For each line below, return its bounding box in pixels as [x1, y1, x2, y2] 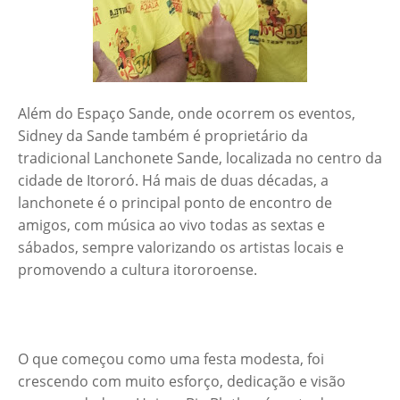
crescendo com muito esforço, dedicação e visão [18, 371, 346, 392]
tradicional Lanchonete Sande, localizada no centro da [18, 148, 382, 169]
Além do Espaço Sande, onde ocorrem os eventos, [18, 104, 355, 124]
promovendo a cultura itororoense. [18, 260, 257, 280]
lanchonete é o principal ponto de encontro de [18, 193, 332, 213]
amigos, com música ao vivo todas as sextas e [18, 215, 325, 236]
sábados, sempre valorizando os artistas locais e [18, 237, 344, 258]
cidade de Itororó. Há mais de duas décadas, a [18, 171, 329, 191]
